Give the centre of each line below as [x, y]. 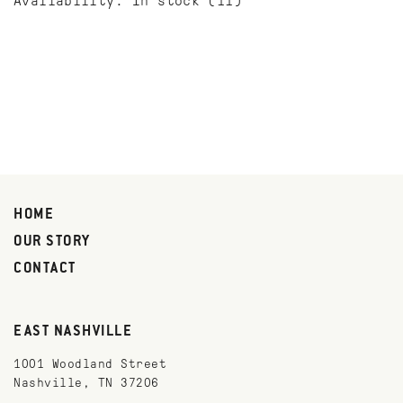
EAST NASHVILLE [73, 332]
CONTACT [45, 269]
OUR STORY [52, 242]
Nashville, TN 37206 [86, 383]
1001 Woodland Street [90, 364]
